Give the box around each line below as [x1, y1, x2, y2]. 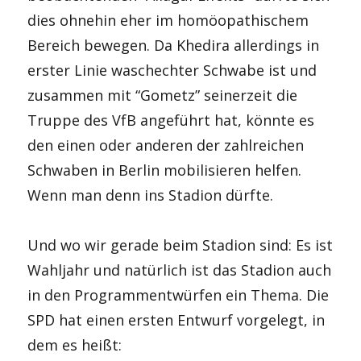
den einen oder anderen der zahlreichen [27, 135, 305, 155]
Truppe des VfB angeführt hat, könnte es [27, 110, 315, 130]
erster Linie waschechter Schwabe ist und [27, 60, 317, 80]
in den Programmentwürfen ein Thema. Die [27, 285, 330, 305]
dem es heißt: [27, 335, 122, 355]
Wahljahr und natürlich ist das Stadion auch [27, 260, 332, 280]
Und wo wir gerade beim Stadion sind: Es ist [27, 235, 334, 255]
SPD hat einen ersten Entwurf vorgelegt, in [27, 310, 326, 330]
